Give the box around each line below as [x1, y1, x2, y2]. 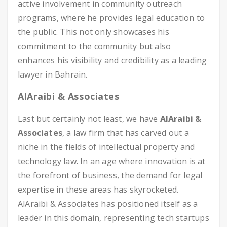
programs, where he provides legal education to [18, 12, 205, 23]
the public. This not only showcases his [18, 26, 169, 37]
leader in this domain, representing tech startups [18, 212, 209, 223]
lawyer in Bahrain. [18, 69, 88, 80]
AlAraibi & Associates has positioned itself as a [18, 198, 198, 209]
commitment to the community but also [18, 41, 171, 52]
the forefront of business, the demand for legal [18, 170, 203, 181]
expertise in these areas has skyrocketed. [18, 184, 179, 195]
